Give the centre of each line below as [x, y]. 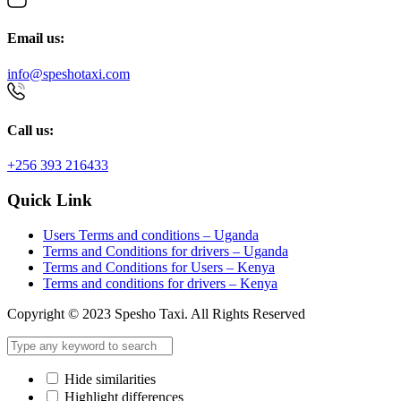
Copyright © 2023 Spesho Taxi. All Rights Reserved [156, 313]
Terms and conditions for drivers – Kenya [160, 283]
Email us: [36, 38]
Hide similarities [108, 379]
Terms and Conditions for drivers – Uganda [166, 251]
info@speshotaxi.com [68, 73]
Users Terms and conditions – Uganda [151, 235]
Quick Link [50, 200]
